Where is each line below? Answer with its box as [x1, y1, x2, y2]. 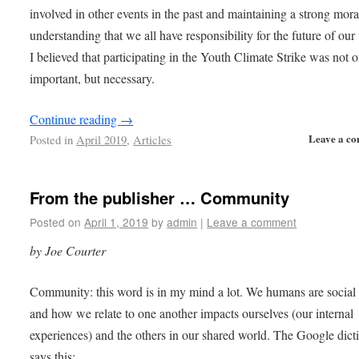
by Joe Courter [30, 241, 107, 259]
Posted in [30, 131, 74, 148]
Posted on [30, 213, 82, 230]
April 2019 [76, 131, 127, 148]
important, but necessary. [30, 70, 155, 87]
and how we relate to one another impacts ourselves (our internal [30, 304, 354, 321]
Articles [133, 131, 172, 148]
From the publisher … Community [30, 185, 290, 209]
